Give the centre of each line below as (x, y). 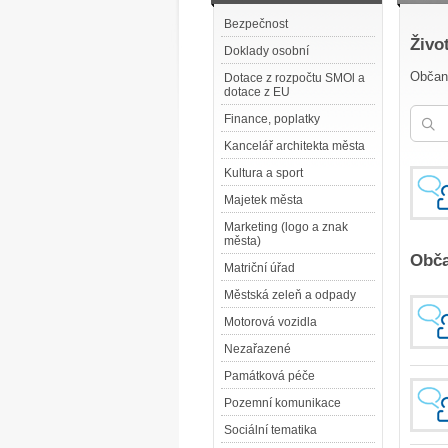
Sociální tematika (270, 430)
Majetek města (263, 200)
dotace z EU (257, 92)
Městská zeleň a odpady (290, 295)
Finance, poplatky (272, 119)
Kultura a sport (263, 173)
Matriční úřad (259, 268)
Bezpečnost (256, 24)
